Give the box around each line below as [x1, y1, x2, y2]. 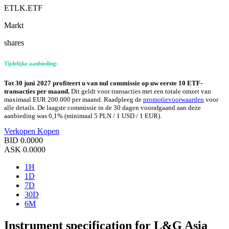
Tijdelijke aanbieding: [4, 60, 58, 67]
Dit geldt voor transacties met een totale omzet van [71, 87, 211, 96]
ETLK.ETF [4, 4, 42, 13]
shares [4, 38, 24, 48]
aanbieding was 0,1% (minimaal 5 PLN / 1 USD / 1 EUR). [4, 112, 162, 120]
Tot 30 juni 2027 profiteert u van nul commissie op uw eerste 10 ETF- [4, 79, 202, 87]
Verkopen [4, 127, 37, 136]
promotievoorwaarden [143, 96, 204, 104]
